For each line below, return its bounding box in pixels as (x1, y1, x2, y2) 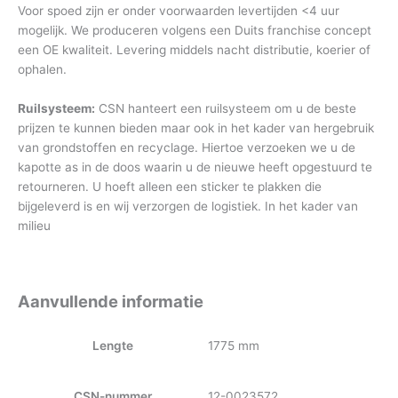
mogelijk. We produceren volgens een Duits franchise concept (18, 23, 371, 38)
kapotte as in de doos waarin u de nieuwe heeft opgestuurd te (18, 160, 372, 175)
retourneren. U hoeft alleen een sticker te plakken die (18, 179, 322, 195)
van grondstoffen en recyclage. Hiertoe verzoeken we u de (18, 140, 355, 155)
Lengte (92, 338, 133, 353)
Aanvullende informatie (18, 291, 203, 312)
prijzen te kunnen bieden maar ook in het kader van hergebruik (18, 121, 374, 136)
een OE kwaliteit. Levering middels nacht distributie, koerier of (18, 43, 370, 58)
